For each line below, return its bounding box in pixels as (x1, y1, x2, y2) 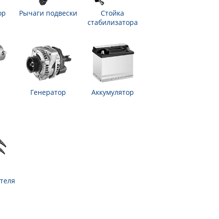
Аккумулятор (91, 88, 134, 97)
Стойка (101, 8, 124, 18)
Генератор (30, 88, 66, 97)
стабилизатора (87, 18, 138, 27)
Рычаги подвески (19, 8, 77, 18)
